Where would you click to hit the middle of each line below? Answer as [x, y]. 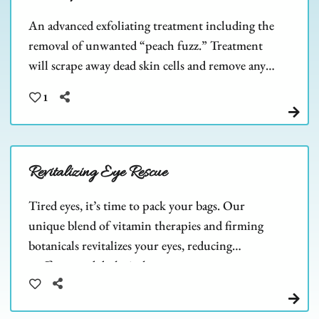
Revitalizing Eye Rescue [98, 173]
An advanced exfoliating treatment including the [151, 26]
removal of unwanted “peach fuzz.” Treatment [146, 46]
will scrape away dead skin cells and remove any [147, 66]
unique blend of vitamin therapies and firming [146, 225]
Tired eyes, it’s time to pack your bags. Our [137, 205]
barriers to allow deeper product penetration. [143, 85]
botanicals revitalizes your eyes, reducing [130, 245]
